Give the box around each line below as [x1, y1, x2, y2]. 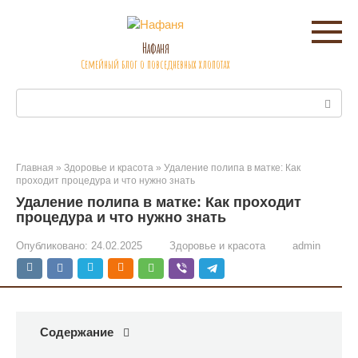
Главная [16, 162, 54, 173]
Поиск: [16, 90, 53, 104]
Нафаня [141, 39, 169, 57]
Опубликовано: [16, 240, 88, 252]
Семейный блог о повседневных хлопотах [81, 57, 230, 72]
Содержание [40, 325, 113, 339]
